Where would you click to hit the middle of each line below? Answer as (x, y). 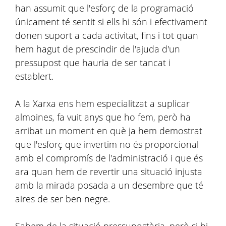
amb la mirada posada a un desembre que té (109, 185)
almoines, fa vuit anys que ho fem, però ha (103, 117)
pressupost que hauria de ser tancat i (93, 63)
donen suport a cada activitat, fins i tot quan (107, 35)
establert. (34, 76)
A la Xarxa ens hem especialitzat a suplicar (102, 103)
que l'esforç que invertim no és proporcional (107, 144)
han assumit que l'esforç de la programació (104, 8)
